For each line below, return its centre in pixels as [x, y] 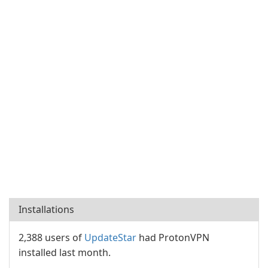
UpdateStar [110, 237]
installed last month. [65, 252]
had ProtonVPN [173, 237]
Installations [46, 209]
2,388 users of [51, 237]
